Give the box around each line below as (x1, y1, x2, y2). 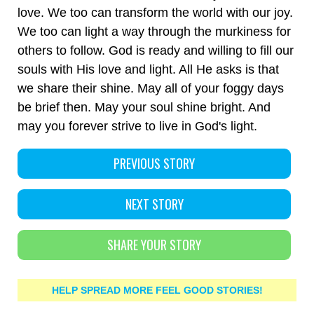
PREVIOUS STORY (114, 154, 196, 172)
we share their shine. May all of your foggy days (18, 81, 284, 95)
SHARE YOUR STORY (107, 235, 202, 254)
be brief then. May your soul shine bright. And (18, 100, 271, 114)
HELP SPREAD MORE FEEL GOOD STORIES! (51, 285, 263, 296)
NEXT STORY (125, 195, 184, 213)
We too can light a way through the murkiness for (18, 25, 291, 39)
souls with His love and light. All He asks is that (18, 62, 279, 76)
